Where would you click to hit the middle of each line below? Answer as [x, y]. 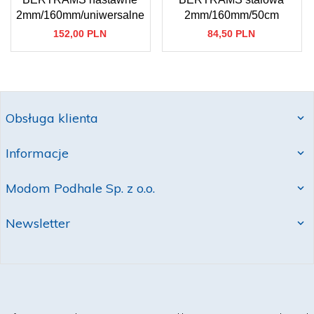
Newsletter [38, 224]
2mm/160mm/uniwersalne [80, 15]
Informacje [37, 153]
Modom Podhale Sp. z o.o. [80, 189]
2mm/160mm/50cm [231, 15]
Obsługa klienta [52, 118]
